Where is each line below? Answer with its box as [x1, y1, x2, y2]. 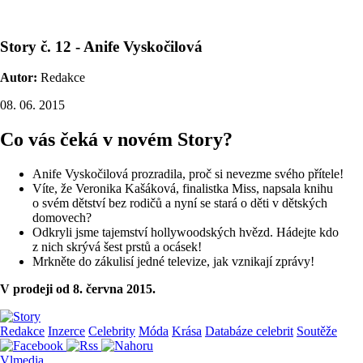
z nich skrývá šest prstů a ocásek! [32, 240, 202, 254]
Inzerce [48, 324, 85, 339]
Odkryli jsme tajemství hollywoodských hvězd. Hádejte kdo [32, 225, 339, 240]
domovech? [32, 211, 92, 225]
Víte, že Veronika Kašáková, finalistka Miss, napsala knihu [32, 181, 333, 196]
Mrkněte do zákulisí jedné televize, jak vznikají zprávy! [32, 254, 314, 269]
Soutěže [297, 324, 337, 339]
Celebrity [88, 324, 135, 339]
